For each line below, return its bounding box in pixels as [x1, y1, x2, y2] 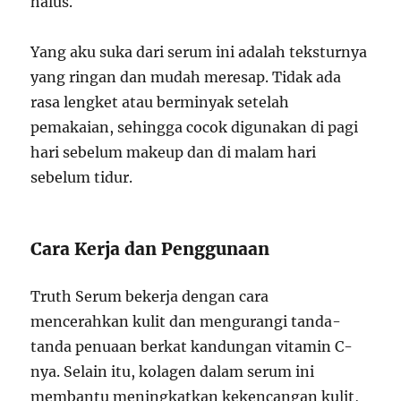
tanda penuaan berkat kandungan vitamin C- [30, 337, 354, 355]
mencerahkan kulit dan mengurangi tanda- [30, 311, 342, 330]
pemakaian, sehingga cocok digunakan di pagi [30, 117, 359, 136]
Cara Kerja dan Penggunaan [30, 237, 270, 260]
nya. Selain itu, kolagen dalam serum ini [30, 362, 315, 380]
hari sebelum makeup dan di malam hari [30, 142, 317, 161]
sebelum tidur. [30, 167, 133, 186]
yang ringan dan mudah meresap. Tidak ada [30, 67, 342, 86]
